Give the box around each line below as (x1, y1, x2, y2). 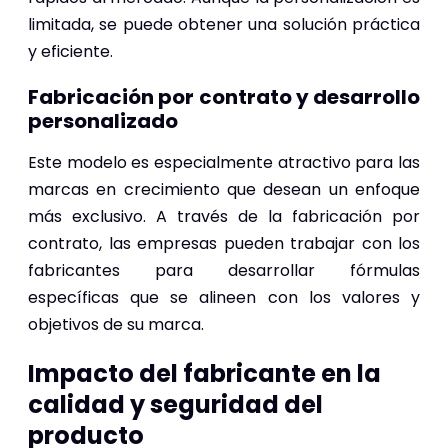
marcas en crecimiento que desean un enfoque (28, 177, 420, 201)
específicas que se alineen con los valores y (28, 285, 420, 309)
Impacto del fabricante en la (28, 356, 381, 390)
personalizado (28, 106, 178, 135)
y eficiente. (28, 39, 113, 63)
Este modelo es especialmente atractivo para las (28, 150, 420, 174)
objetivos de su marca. (28, 312, 204, 336)
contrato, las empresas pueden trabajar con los (28, 231, 420, 255)
